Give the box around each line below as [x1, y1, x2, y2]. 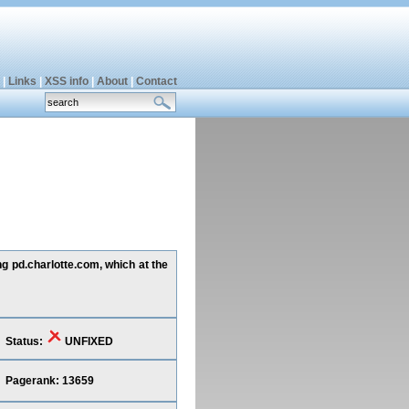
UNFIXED [61, 335, 113, 348]
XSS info [44, 75, 89, 88]
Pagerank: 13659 [5, 374, 94, 387]
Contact [135, 75, 177, 88]
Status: [5, 335, 46, 348]
